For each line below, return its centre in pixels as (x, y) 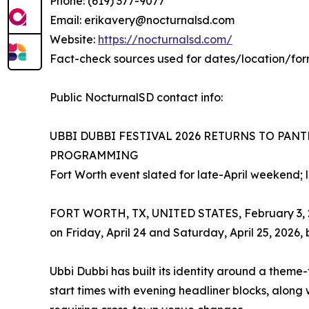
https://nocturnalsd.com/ (165, 39)
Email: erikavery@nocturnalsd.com (142, 20)
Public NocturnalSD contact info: (136, 97)
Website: (74, 39)
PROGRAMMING (94, 155)
